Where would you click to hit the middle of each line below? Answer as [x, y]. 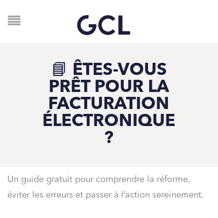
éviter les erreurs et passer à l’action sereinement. [106, 195]
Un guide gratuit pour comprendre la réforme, [99, 180]
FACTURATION [109, 105]
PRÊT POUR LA [109, 88]
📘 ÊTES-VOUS [109, 71]
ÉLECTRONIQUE [109, 122]
